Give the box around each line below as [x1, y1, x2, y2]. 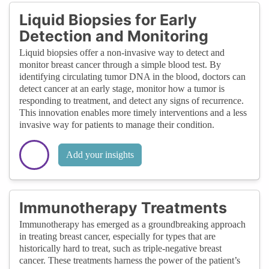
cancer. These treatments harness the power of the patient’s [19, 255, 240, 265]
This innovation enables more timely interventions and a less [19, 107, 247, 118]
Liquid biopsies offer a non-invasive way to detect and [19, 47, 225, 58]
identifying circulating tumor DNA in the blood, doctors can [19, 71, 246, 82]
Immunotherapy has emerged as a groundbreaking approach [19, 219, 246, 229]
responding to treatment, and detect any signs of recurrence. [19, 95, 244, 106]
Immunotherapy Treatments [19, 198, 227, 217]
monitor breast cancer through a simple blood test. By [19, 59, 221, 70]
